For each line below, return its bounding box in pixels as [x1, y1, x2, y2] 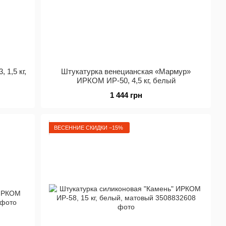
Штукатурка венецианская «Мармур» [61, 67, 191, 76]
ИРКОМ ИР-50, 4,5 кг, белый [76, 76, 176, 85]
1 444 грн [109, 91, 142, 99]
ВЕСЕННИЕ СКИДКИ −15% [54, 124, 124, 131]
